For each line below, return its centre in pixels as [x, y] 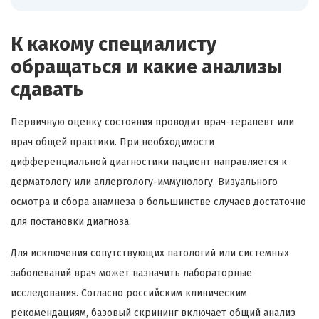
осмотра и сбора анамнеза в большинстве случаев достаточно [158, 202]
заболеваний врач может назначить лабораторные [131, 273]
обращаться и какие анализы [146, 67]
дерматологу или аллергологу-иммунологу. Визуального [144, 182]
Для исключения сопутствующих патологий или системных [150, 253]
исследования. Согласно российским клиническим [129, 293]
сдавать [47, 90]
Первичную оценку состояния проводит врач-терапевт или [152, 122]
